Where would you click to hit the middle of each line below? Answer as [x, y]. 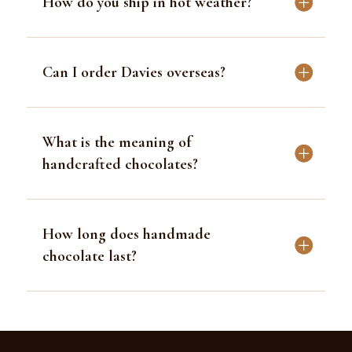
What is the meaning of [116, 142]
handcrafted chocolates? [120, 164]
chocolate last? [89, 256]
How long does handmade [126, 234]
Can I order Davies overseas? [134, 72]
